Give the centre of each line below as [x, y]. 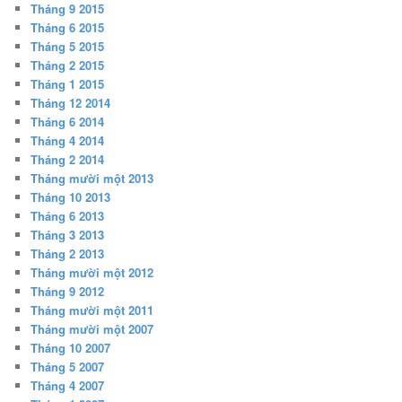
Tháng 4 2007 [68, 386]
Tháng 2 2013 [68, 254]
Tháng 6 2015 [68, 28]
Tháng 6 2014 [68, 122]
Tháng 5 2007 [68, 367]
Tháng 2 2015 [68, 66]
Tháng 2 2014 [68, 160]
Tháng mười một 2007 [92, 329]
